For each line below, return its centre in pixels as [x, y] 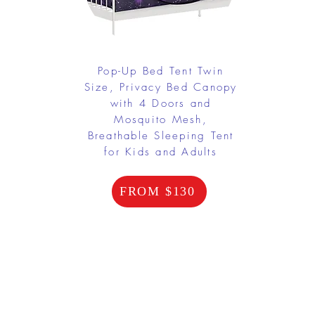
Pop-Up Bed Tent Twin [161, 71]
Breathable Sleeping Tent [161, 135]
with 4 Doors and [161, 103]
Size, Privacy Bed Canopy [161, 87]
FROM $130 [157, 191]
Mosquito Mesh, [161, 119]
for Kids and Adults [161, 152]
